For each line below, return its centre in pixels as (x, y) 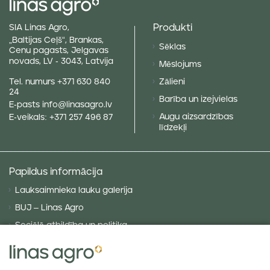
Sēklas (172, 47)
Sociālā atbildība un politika (71, 226)
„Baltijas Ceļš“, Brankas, (56, 40)
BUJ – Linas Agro (49, 208)
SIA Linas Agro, (39, 27)
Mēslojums (180, 65)
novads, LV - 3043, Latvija (61, 61)
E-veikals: (29, 117)
